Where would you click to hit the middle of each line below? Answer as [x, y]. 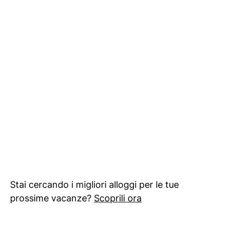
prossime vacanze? [52, 198]
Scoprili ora [118, 198]
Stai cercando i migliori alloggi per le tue [94, 185]
